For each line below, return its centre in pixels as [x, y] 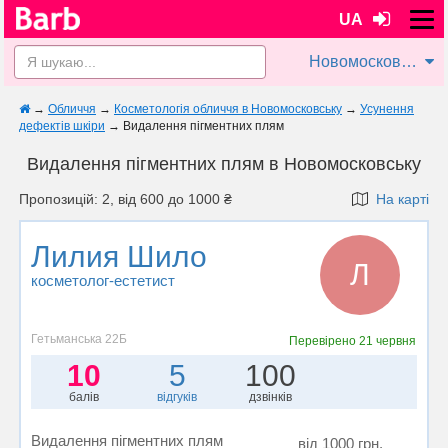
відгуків [177, 397]
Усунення [387, 109]
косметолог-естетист [103, 280]
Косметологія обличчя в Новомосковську [228, 109]
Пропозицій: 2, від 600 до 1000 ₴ [125, 199]
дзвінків [271, 397]
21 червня [388, 341]
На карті [398, 199]
